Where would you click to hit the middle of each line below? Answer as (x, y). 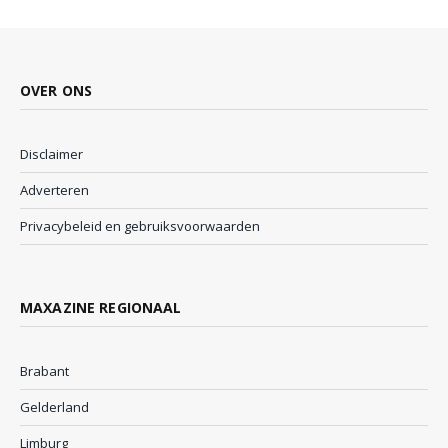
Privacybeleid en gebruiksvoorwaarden (140, 226)
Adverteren (54, 190)
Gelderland (54, 407)
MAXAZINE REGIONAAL (101, 308)
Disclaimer (51, 154)
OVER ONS (56, 91)
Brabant (44, 371)
